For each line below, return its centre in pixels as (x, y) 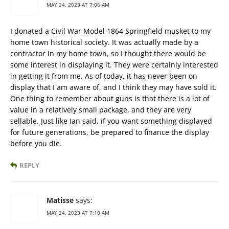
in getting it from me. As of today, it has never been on (104, 76)
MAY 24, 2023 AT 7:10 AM (78, 213)
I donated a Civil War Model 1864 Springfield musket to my (110, 31)
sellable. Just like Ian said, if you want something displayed (111, 121)
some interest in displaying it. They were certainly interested (114, 65)
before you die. (36, 143)
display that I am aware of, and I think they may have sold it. (113, 87)
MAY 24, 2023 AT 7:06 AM (78, 5)
